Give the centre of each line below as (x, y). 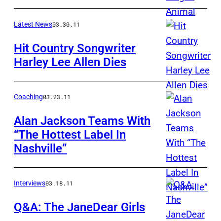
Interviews (30, 183)
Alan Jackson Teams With (82, 121)
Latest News (33, 24)
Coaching (28, 97)
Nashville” (40, 149)
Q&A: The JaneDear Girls (79, 207)
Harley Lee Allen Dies (70, 62)
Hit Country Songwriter (75, 49)
